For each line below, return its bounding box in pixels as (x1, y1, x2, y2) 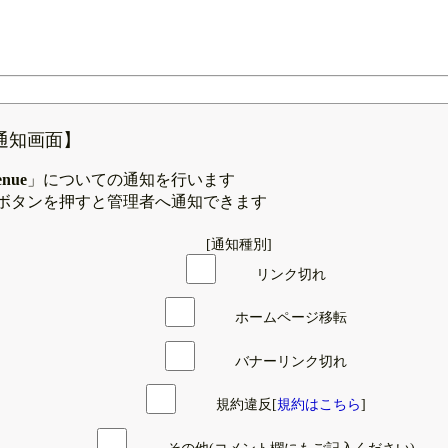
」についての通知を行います (27, 170, 235, 188)
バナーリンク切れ (235, 353, 348, 369)
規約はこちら (277, 397, 362, 413)
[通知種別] (205, 236, 272, 252)
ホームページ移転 (235, 310, 348, 326)
